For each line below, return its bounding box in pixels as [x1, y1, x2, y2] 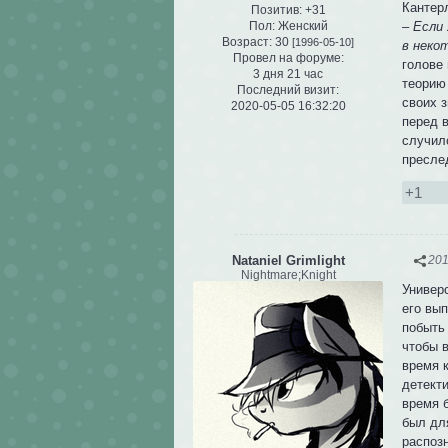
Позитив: [250, 3, 302, 18]
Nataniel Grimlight [231, 252, 345, 268]
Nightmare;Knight [240, 267, 336, 282]
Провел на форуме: [232, 51, 344, 66]
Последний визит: [237, 83, 339, 98]
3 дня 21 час [253, 67, 323, 82]
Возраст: [222, 35, 272, 50]
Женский [274, 19, 328, 34]
